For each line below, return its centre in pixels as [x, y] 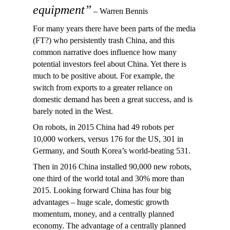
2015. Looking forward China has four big [102, 190]
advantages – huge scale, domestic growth [101, 202]
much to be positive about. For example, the [104, 76]
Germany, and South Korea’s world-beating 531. [112, 151]
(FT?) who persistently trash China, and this [104, 40]
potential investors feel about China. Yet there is [110, 64]
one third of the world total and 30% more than [109, 178]
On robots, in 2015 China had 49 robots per [103, 127]
